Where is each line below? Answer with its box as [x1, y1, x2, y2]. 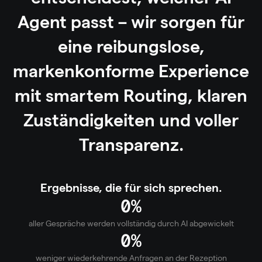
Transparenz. [78, 135, 184, 154]
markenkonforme [13, 61, 154, 81]
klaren [197, 86, 247, 105]
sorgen [160, 12, 216, 32]
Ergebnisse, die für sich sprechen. [40, 181, 222, 194]
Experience [158, 61, 249, 81]
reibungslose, [96, 37, 205, 56]
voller [195, 111, 239, 130]
